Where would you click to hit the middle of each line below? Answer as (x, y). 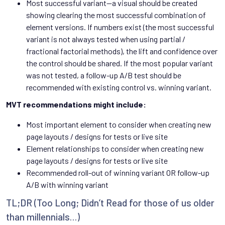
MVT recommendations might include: (76, 104)
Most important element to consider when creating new (119, 125)
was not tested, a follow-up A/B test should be (104, 75)
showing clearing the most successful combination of (116, 15)
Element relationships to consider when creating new (115, 149)
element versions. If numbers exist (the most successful (120, 27)
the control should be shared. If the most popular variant (120, 63)
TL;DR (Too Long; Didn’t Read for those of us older (110, 203)
